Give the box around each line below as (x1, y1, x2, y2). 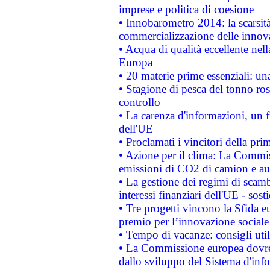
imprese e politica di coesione (118, 3, 254, 16)
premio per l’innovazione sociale (118, 215, 269, 228)
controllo (118, 96, 160, 108)
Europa (118, 56, 152, 69)
